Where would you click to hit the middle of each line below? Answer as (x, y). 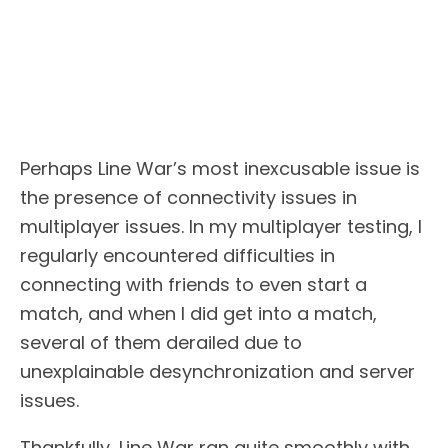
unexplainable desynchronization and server (217, 372)
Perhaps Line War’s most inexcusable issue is (220, 169)
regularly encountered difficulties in (177, 256)
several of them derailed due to (161, 343)
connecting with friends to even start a (193, 285)
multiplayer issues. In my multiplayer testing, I (221, 227)
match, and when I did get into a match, (198, 314)
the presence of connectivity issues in (188, 198)
